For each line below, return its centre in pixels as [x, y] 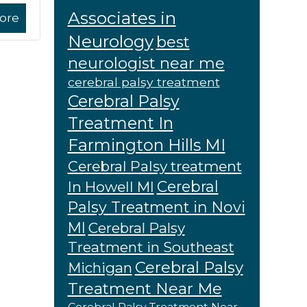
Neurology [110, 41]
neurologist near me [146, 63]
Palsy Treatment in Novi [156, 207]
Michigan [100, 268]
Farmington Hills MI [146, 145]
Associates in [122, 18]
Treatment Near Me [145, 288]
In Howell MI [111, 187]
